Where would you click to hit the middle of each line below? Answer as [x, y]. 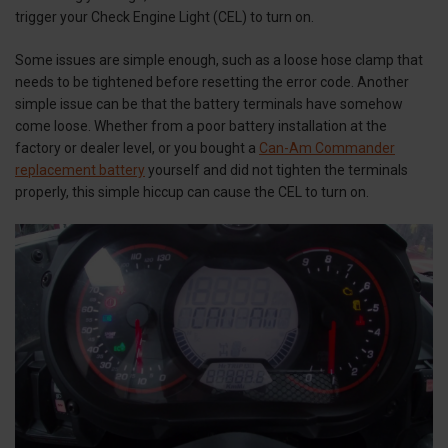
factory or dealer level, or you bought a [137, 147]
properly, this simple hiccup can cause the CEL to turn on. [193, 191]
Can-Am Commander [327, 147]
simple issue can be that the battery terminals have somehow [209, 103]
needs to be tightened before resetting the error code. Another [212, 81]
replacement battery [80, 169]
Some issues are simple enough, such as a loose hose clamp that [219, 59]
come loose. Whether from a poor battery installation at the [201, 125]
